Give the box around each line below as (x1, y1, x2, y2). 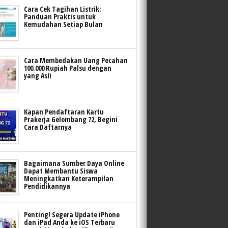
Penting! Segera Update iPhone (24, 209, 120, 219)
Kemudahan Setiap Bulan (24, 19, 103, 29)
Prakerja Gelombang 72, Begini (24, 114, 118, 124)
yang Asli (24, 70, 52, 80)
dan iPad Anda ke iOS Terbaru (24, 217, 116, 227)
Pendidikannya (24, 181, 71, 191)
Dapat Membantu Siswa (24, 165, 98, 176)
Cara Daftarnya (24, 122, 72, 132)
